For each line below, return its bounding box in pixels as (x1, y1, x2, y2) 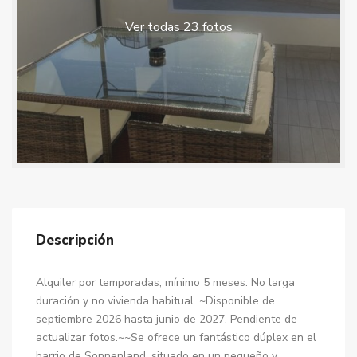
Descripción (36, 231, 114, 249)
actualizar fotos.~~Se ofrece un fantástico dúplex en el (36, 330, 316, 345)
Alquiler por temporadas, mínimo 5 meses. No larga (36, 275, 295, 290)
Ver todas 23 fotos (124, 18, 233, 36)
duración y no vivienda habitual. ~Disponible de (36, 293, 275, 308)
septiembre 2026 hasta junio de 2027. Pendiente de (36, 312, 297, 327)
